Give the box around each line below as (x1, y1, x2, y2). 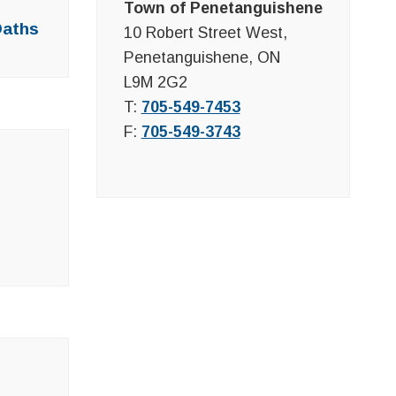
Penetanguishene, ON (123, 48, 280, 66)
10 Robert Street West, (123, 23, 287, 42)
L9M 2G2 (123, 72, 187, 91)
